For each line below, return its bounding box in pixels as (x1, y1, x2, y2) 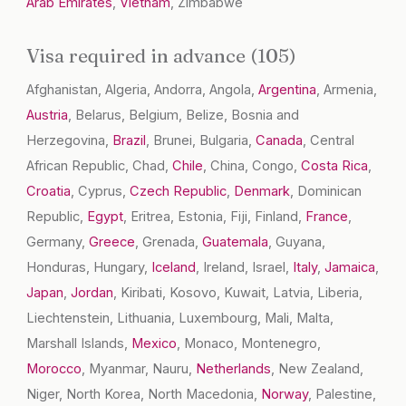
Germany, (26, 234, 90, 251)
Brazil (112, 132, 147, 150)
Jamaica (324, 259, 376, 276)
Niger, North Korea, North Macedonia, (26, 386, 262, 403)
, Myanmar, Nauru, (82, 361, 197, 378)
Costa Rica (301, 158, 369, 175)
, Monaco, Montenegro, (177, 335, 322, 353)
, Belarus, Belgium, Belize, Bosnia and (68, 107, 300, 124)
